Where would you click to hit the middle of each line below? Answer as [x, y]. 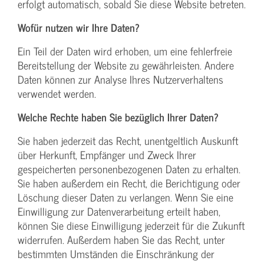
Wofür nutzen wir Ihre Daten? [79, 27]
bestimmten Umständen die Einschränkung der [116, 253]
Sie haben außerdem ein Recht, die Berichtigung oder [129, 183]
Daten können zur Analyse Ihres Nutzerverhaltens [121, 79]
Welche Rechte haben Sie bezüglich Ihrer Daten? [118, 117]
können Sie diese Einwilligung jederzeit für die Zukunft [131, 225]
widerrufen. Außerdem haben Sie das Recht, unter [121, 239]
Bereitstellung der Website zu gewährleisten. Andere [126, 65]
